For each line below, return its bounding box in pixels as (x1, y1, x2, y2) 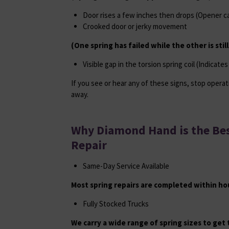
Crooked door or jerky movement (82, 21, 187, 31)
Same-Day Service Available (82, 161, 169, 171)
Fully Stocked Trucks (82, 198, 149, 209)
